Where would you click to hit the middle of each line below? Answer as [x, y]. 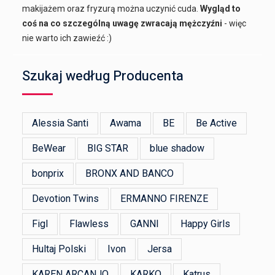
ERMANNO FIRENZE [165, 198]
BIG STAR [108, 148]
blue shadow [177, 148]
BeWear [49, 148]
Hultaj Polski [59, 249]
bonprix [48, 173]
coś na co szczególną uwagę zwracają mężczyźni [122, 23]
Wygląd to [221, 8]
